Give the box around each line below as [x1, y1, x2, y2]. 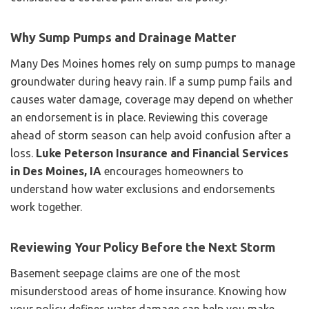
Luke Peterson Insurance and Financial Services [36, 146, 288, 159]
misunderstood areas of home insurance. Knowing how [10, 284, 286, 297]
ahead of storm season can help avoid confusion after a [10, 128, 291, 141]
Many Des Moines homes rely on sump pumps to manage [10, 57, 295, 70]
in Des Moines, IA [10, 164, 101, 177]
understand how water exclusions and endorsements [10, 182, 275, 195]
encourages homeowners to [101, 164, 243, 177]
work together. [10, 200, 82, 213]
